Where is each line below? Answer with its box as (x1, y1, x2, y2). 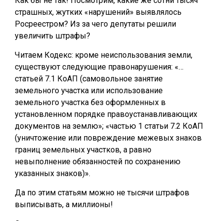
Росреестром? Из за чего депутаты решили (15, 19, 176, 29)
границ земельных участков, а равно (15, 145, 151, 154)
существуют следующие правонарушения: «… (15, 62, 184, 72)
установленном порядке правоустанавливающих (15, 110, 197, 119)
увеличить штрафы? (15, 31, 90, 40)
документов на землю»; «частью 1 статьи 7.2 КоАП (15, 121, 203, 131)
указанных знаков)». (15, 169, 90, 178)
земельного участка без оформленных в (15, 98, 166, 107)
